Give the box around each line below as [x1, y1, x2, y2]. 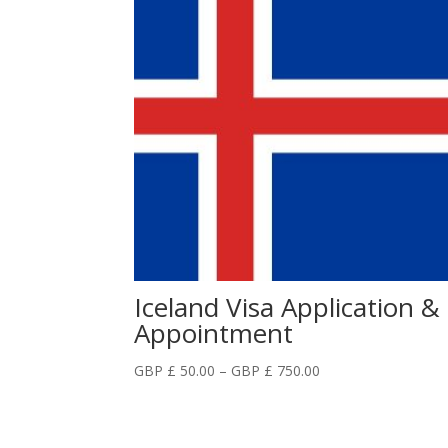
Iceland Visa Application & [134, 289, 441, 326]
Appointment [134, 315, 294, 352]
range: [319, 383, 360, 403]
